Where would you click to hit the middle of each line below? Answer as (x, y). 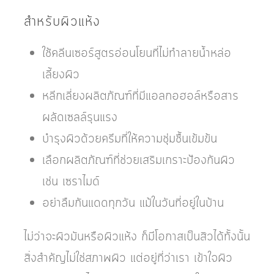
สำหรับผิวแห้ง (62, 21)
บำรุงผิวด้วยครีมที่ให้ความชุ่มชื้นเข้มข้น (130, 139)
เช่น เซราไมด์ (71, 181)
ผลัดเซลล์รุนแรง (80, 117)
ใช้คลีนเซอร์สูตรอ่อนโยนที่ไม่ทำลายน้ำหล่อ (137, 53)
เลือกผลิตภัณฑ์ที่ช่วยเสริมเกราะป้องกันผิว (139, 160)
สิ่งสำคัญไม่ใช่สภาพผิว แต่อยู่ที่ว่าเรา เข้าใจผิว (128, 258)
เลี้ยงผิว (61, 74)
